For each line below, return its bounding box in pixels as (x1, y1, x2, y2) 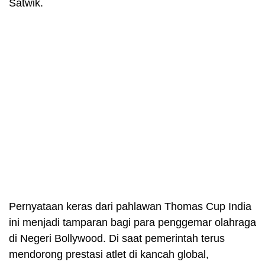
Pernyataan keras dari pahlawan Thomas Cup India (9, 200, 251, 212)
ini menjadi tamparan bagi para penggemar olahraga (9, 216, 256, 228)
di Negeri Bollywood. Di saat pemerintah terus (9, 232, 225, 244)
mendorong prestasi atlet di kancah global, (9, 248, 209, 260)
